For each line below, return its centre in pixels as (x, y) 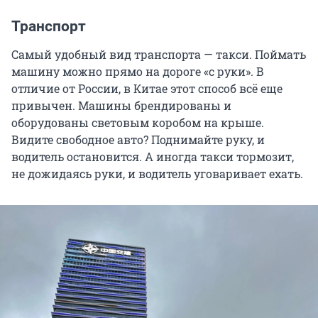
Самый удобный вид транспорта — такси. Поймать (159, 55)
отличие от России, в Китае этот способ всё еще (147, 89)
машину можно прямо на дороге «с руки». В (138, 72)
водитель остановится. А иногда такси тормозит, (153, 157)
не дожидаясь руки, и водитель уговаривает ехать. (157, 174)
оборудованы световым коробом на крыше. (138, 123)
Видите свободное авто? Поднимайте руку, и (138, 140)
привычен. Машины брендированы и (121, 106)
